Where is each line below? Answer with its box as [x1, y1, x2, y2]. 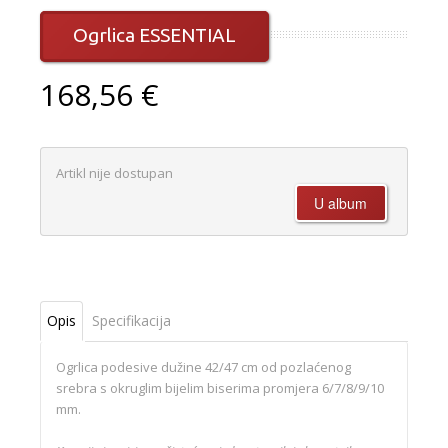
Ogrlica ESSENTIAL [73, 24, 237, 47]
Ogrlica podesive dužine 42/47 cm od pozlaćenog [56, 358, 351, 377]
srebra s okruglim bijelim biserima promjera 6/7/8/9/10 [56, 379, 384, 398]
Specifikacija [92, 311, 171, 331]
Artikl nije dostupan [56, 164, 173, 183]
